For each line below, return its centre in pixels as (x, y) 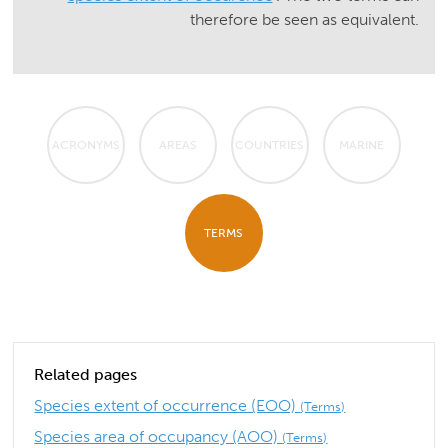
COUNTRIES (270, 145)
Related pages (86, 375)
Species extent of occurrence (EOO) (167, 405)
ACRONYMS (85, 145)
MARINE (362, 145)
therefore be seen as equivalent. (304, 20)
